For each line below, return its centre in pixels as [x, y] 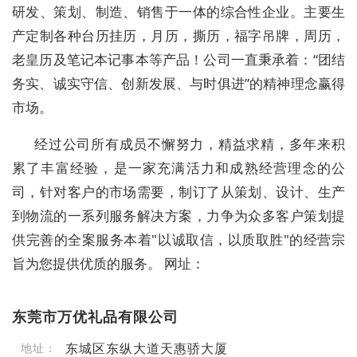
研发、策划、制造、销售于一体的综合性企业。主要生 [178, 12]
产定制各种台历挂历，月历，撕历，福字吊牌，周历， [178, 36]
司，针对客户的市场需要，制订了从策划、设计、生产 [178, 192]
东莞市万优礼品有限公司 [95, 317]
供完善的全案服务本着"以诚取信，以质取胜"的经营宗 [178, 240]
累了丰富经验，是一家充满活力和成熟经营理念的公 [178, 168]
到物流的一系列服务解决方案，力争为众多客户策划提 [178, 216]
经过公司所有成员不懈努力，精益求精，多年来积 [190, 144]
